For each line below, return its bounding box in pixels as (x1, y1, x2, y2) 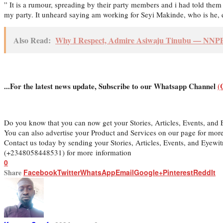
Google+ (134, 167, 163, 177)
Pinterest (163, 167, 193, 177)
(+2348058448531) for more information (4, 147, 131, 157)
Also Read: (13, 34, 51, 46)
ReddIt (193, 167, 216, 177)
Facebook (23, 167, 57, 177)
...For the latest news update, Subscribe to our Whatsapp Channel (4, 80, 218, 92)
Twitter (57, 167, 80, 177)
